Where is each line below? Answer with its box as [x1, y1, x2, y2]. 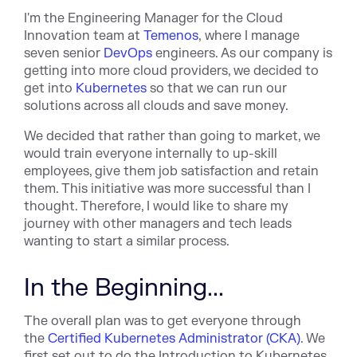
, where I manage [198, 28, 300, 44]
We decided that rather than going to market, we [24, 128, 320, 144]
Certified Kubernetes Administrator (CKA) [48, 331, 300, 347]
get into [24, 80, 76, 96]
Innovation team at [24, 28, 143, 44]
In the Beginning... [24, 273, 224, 304]
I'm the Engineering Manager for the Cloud [24, 10, 283, 26]
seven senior [24, 45, 104, 61]
